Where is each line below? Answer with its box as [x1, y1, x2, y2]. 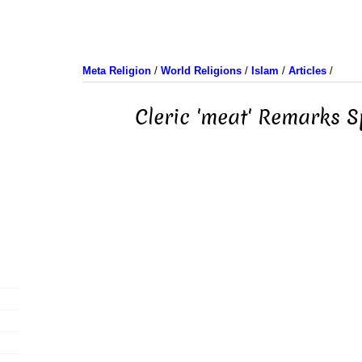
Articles [288, 65, 326, 77]
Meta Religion [82, 65, 151, 77]
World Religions [160, 65, 242, 77]
